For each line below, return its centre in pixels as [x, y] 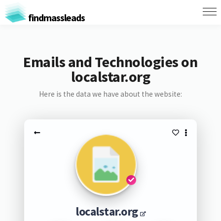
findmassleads [55, 17]
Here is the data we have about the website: [110, 94]
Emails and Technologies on [110, 62]
